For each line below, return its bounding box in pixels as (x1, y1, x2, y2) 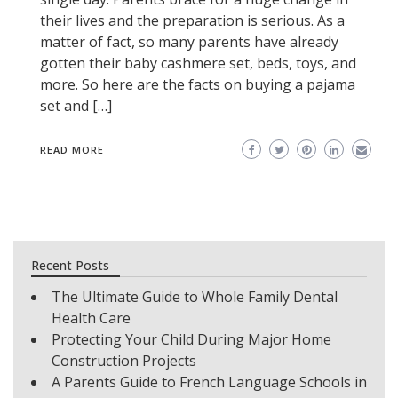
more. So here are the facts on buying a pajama (40, 75, 355, 94)
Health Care (52, 308, 131, 328)
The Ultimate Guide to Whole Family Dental (52, 287, 338, 306)
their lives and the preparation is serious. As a (40, 11, 345, 30)
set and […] (40, 96, 112, 115)
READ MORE (40, 143, 104, 156)
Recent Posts (31, 257, 109, 274)
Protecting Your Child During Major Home (52, 330, 331, 349)
